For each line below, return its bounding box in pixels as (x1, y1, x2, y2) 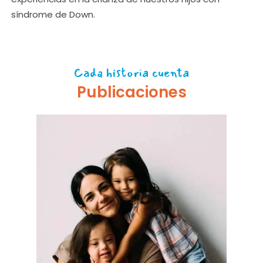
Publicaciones (76, 82, 187, 103)
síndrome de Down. (11, 8, 95, 21)
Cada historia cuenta (74, 63, 189, 83)
